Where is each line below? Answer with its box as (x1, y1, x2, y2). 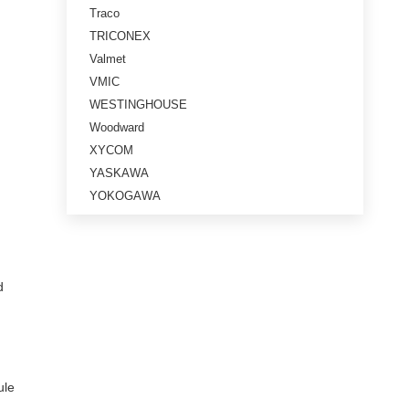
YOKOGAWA (89, 189, 161, 203)
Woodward (89, 121, 144, 134)
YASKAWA (89, 166, 149, 180)
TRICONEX (89, 29, 151, 43)
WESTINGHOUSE (89, 98, 187, 111)
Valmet (89, 52, 126, 66)
